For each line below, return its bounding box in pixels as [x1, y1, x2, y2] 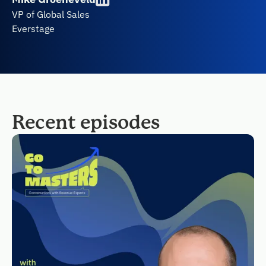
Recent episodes [12, 112, 160, 134]
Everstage [12, 23, 55, 34]
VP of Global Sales [12, 8, 90, 20]
